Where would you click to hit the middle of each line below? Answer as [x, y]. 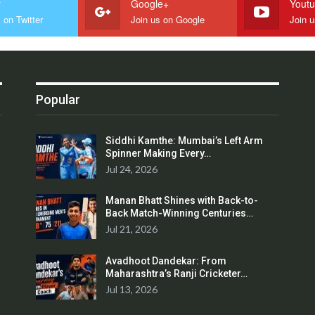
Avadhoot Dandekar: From [166, 261]
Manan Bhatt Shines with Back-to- [182, 201]
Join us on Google [167, 19]
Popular [58, 99]
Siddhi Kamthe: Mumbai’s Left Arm [185, 140]
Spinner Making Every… [159, 153]
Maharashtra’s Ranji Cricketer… [177, 274]
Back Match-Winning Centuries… [180, 213]
